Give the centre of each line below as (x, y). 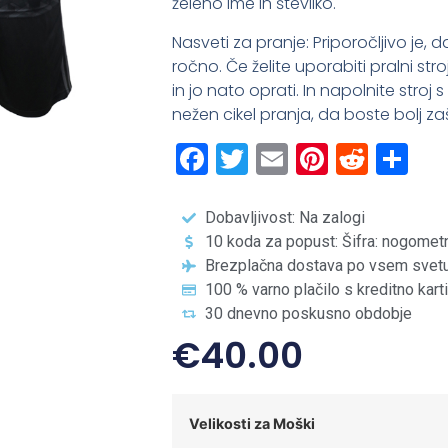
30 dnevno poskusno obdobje (308, 313)
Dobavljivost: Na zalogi (284, 217)
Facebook (288, 158)
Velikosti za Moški (252, 424)
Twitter (302, 158)
